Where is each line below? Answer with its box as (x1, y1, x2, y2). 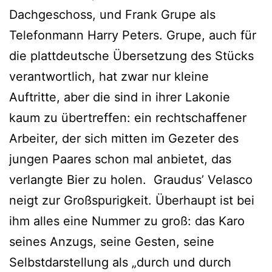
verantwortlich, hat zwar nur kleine (9, 69, 209, 84)
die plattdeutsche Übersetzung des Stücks (9, 49, 254, 64)
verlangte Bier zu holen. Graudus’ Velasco (9, 172, 253, 188)
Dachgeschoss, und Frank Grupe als (9, 7, 216, 22)
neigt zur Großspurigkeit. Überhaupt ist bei (9, 193, 254, 208)
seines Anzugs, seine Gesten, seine (9, 234, 214, 250)
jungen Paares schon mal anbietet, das (9, 152, 231, 167)
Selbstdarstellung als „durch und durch (9, 255, 231, 270)
